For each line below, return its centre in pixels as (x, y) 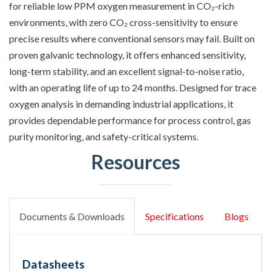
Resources (135, 162)
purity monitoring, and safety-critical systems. (104, 136)
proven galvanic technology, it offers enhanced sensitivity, (127, 54)
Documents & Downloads (72, 216)
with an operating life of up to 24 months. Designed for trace (133, 87)
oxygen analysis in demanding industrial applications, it (121, 103)
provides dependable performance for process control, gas (130, 120)
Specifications (175, 216)
